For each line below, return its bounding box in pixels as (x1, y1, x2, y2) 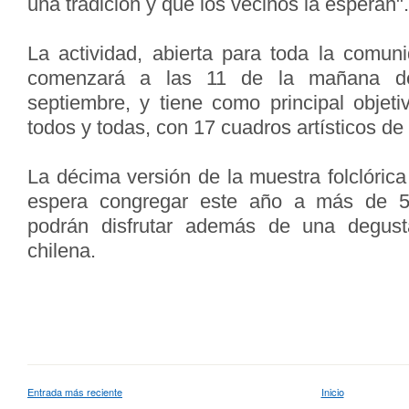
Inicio (320, 383, 344, 399)
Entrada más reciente (27, 383, 122, 399)
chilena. (27, 239, 96, 262)
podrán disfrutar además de (27, 215, 303, 237)
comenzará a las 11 (27, 67, 242, 89)
